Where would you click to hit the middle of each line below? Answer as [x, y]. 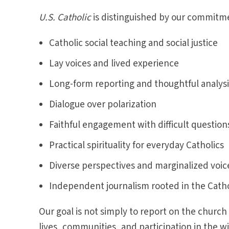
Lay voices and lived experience [114, 64]
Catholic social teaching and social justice [133, 43]
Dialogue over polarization [102, 105]
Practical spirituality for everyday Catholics [136, 145]
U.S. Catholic [66, 18]
